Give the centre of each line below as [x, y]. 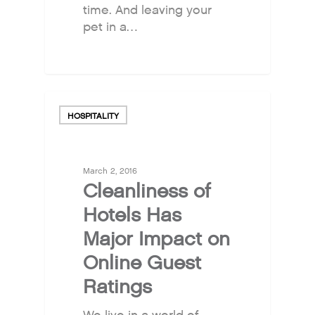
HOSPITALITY [94, 116]
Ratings [118, 287]
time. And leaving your [148, 10]
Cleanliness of [147, 192]
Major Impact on [157, 239]
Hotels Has [133, 216]
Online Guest [142, 263]
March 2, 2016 [110, 171]
